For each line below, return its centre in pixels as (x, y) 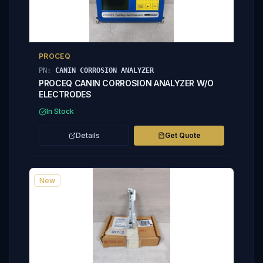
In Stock (60, 111)
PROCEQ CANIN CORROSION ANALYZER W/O (126, 83)
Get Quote (183, 135)
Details (87, 135)
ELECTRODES (65, 94)
